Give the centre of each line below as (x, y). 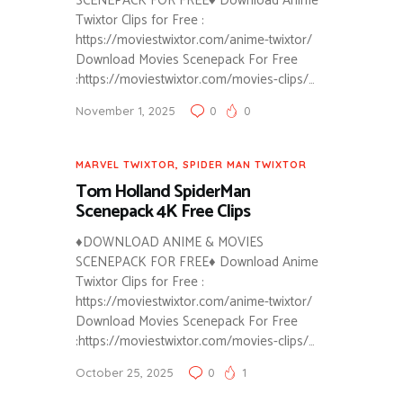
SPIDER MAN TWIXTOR (245, 165)
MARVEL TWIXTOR (125, 165)
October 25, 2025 (125, 373)
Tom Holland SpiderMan (163, 193)
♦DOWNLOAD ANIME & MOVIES (170, 243)
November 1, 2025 (125, 111)
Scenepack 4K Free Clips (163, 212)
